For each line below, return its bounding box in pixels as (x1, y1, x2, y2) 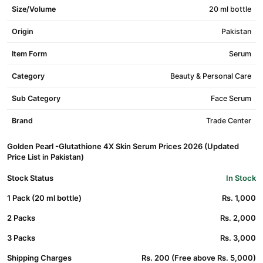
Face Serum (211, 94, 251, 103)
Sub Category (12, 94, 60, 103)
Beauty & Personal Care (170, 72, 251, 80)
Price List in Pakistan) (7, 152, 84, 161)
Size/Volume (12, 5, 56, 14)
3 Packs (7, 233, 35, 242)
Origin (12, 27, 33, 36)
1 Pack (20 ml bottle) (7, 193, 82, 203)
